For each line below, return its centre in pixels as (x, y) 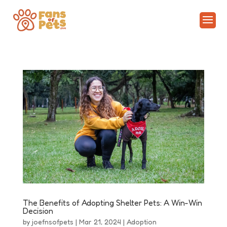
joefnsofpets (52, 221)
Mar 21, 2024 (100, 221)
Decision (38, 211)
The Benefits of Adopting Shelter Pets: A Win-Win (112, 202)
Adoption (141, 221)
